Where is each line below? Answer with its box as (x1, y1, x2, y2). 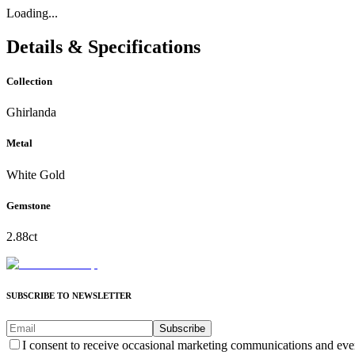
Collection (6, 75, 52, 88)
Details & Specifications (6, 36, 200, 57)
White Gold (6, 167, 65, 181)
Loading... (6, 6, 58, 20)
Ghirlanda (6, 105, 56, 120)
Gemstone (6, 199, 51, 212)
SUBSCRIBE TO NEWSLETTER (6, 290, 132, 300)
